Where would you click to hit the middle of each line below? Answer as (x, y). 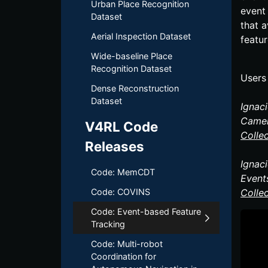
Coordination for (124, 256)
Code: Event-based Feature (146, 211)
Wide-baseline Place (132, 56)
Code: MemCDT (123, 172)
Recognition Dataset (131, 68)
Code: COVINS (121, 192)
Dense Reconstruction (135, 88)
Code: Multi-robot (127, 244)
